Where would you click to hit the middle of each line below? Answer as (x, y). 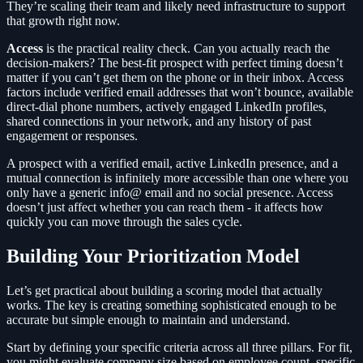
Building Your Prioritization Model (153, 256)
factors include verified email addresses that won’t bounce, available (180, 92)
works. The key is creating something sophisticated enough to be (171, 305)
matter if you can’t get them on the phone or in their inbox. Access (175, 78)
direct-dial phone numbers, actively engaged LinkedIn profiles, (167, 107)
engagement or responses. (72, 136)
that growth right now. (63, 21)
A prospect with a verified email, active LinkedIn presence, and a (172, 164)
